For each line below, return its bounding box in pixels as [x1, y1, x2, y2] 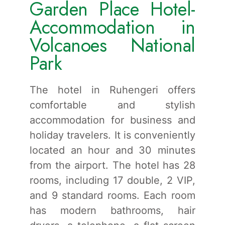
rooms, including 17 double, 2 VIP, [30, 174, 195, 186]
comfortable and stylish [30, 98, 195, 111]
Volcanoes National [30, 31, 195, 59]
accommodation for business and [30, 114, 195, 126]
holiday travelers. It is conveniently [30, 129, 195, 141]
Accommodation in [30, 13, 195, 41]
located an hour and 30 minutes [30, 144, 195, 156]
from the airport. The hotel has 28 [30, 159, 195, 171]
